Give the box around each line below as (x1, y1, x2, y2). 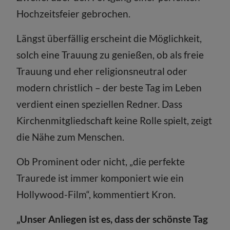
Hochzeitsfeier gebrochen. (16, 8, 131, 20)
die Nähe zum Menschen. (16, 131, 125, 143)
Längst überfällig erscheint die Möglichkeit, (16, 32, 202, 44)
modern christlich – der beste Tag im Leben (16, 82, 202, 93)
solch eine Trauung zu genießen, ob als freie (16, 49, 204, 61)
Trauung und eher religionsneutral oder (16, 65, 188, 77)
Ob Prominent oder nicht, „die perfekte (16, 156, 185, 167)
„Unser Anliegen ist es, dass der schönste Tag (16, 213, 208, 225)
